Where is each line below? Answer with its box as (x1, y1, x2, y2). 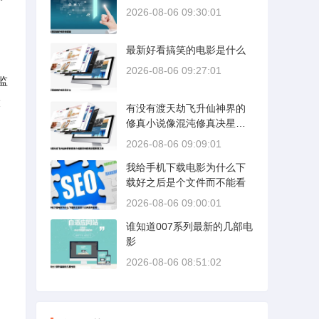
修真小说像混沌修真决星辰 (126, 117, 246, 129)
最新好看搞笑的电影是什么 (126, 44, 246, 56)
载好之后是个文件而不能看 (126, 177, 246, 188)
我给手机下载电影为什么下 (126, 162, 246, 173)
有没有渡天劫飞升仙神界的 (126, 103, 246, 114)
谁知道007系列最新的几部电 (126, 221, 253, 232)
